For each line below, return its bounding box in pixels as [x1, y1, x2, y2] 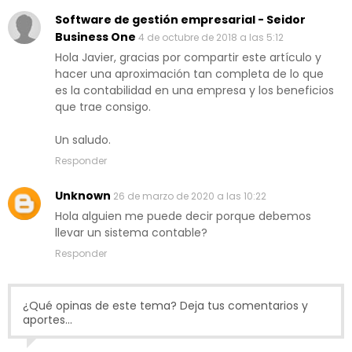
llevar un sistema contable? [55, 225, 207, 241]
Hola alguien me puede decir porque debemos [55, 208, 311, 225]
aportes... [23, 312, 72, 328]
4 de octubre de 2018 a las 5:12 [138, 31, 284, 45]
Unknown [55, 188, 111, 204]
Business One [55, 29, 136, 46]
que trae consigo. [55, 99, 151, 115]
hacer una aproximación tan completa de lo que [55, 66, 324, 82]
